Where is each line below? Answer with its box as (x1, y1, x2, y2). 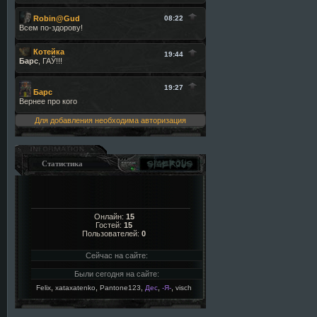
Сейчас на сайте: (85, 251, 148, 260)
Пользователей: (82, 229, 142, 238)
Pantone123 (100, 284, 141, 292)
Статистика (42, 159, 83, 168)
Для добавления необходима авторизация (35, 116, 186, 125)
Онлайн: (93, 212, 126, 221)
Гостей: (96, 221, 124, 229)
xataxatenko (55, 284, 96, 292)
